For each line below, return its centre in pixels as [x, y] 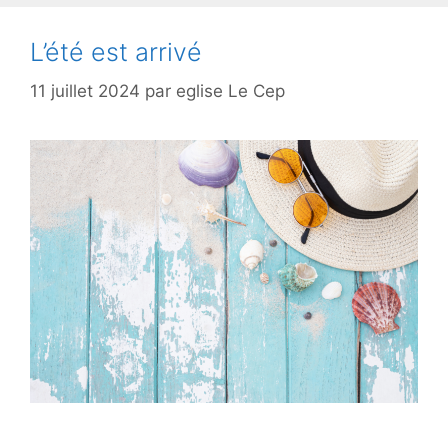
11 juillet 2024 [85, 90]
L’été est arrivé [116, 52]
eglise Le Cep [230, 90]
